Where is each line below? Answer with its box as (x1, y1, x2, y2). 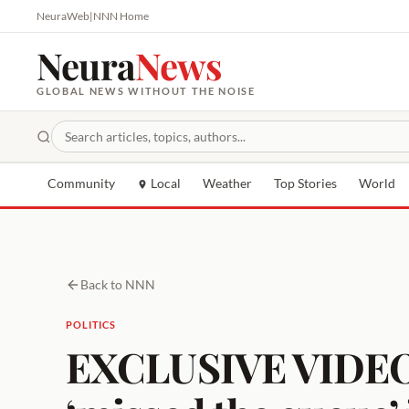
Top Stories (274, 176, 337, 191)
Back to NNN (80, 277, 155, 292)
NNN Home (93, 9, 149, 23)
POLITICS (66, 318, 117, 330)
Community (47, 176, 115, 191)
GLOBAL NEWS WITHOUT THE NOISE (37, 85, 256, 97)
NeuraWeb (37, 9, 89, 23)
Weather (203, 176, 252, 191)
